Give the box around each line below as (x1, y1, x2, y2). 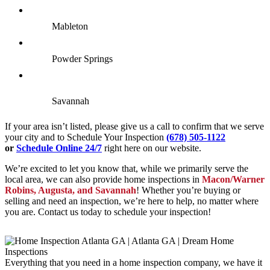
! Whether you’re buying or (136, 184, 240, 195)
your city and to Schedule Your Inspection (5, 131, 166, 142)
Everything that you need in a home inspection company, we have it (5, 257, 262, 268)
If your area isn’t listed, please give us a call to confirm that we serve (5, 121, 264, 131)
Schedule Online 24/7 (16, 142, 102, 153)
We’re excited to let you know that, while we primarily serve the (5, 163, 248, 174)
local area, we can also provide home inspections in (5, 174, 202, 184)
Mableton (52, 20, 89, 31)
